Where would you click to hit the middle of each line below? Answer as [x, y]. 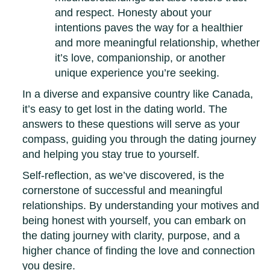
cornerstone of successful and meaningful [123, 191]
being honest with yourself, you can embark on [134, 221]
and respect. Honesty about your [133, 13]
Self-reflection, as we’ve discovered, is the [124, 176]
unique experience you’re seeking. [137, 73]
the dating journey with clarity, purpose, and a [131, 236]
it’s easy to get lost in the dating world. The [125, 109]
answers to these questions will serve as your [131, 124]
